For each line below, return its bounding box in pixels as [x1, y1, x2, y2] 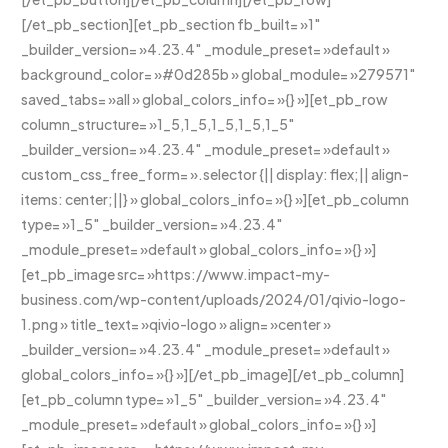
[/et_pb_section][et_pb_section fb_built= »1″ [21, 15, 322, 34]
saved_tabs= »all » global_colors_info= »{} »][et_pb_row [21, 90, 389, 109]
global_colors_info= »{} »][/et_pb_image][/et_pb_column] [21, 365, 405, 384]
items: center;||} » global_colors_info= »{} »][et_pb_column [21, 190, 410, 209]
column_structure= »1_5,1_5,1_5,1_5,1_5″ [21, 115, 296, 134]
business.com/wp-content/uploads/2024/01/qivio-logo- [21, 290, 407, 309]
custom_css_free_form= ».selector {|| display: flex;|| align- [21, 165, 410, 184]
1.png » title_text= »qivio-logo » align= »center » [21, 315, 332, 334]
